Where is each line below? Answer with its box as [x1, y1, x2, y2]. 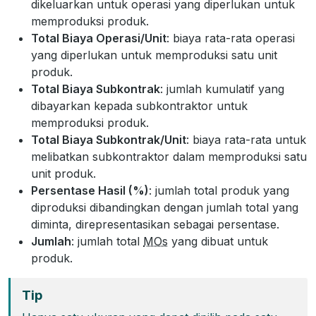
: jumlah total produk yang [149, 183, 289, 197]
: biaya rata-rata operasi [166, 30, 295, 45]
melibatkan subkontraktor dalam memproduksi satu [31, 149, 307, 164]
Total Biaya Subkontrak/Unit [31, 132, 186, 147]
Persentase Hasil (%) [31, 183, 149, 197]
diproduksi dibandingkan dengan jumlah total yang [31, 200, 298, 214]
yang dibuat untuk [168, 233, 268, 248]
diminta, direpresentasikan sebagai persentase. [31, 217, 279, 231]
